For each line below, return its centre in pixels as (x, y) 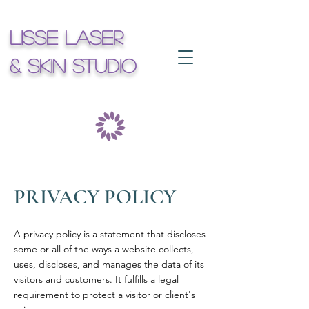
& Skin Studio (73, 66)
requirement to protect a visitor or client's (104, 295)
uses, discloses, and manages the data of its (109, 264)
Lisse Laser (66, 37)
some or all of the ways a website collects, (104, 249)
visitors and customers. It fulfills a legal (96, 279)
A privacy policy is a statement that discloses (110, 234)
